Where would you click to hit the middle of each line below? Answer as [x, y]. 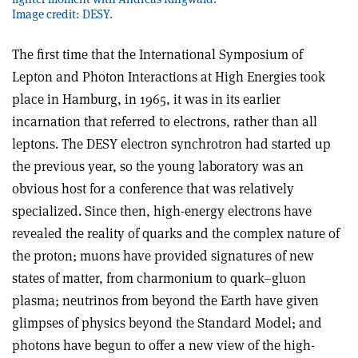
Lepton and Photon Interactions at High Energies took [169, 76]
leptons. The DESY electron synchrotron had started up [171, 143]
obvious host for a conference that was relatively [153, 188]
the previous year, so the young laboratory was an [158, 166]
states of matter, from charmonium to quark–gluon [159, 278]
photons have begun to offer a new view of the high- [163, 345]
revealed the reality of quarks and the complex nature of [176, 233]
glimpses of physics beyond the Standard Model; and [167, 322]
